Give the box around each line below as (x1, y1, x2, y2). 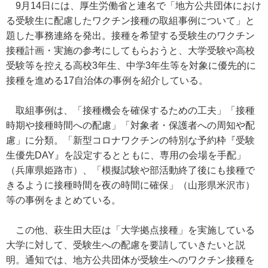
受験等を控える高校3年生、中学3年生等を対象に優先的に (6, 60, 256, 71)
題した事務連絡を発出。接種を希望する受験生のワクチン (6, 31, 255, 41)
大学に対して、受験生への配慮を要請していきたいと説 (6, 240, 245, 250)
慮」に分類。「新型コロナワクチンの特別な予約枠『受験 (6, 135, 255, 145)
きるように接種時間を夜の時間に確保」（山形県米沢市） (6, 180, 255, 190)
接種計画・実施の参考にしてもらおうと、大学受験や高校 (6, 45, 255, 56)
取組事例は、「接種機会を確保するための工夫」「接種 (6, 105, 255, 115)
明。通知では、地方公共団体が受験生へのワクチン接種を (6, 255, 255, 265)
